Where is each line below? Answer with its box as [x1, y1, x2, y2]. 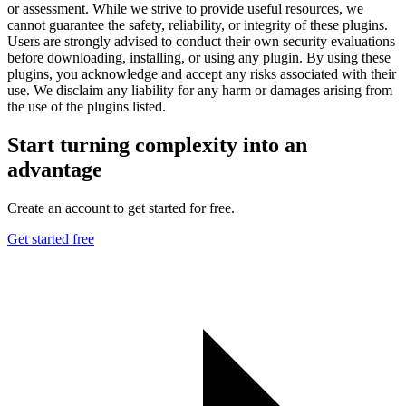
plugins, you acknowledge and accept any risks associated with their [7, 65, 396, 82]
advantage [7, 157, 102, 181]
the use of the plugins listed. [7, 98, 166, 114]
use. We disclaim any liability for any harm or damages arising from [7, 82, 392, 98]
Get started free [7, 230, 94, 246]
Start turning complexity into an [7, 132, 307, 157]
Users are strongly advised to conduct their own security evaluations [7, 33, 395, 49]
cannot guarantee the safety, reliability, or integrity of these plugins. [7, 16, 388, 33]
